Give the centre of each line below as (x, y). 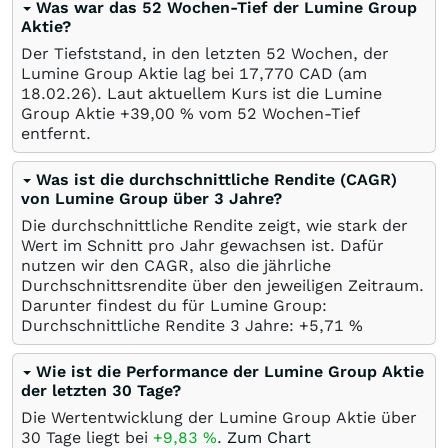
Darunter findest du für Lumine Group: (174, 305)
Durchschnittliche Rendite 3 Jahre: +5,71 (185, 325)
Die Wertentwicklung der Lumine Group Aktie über (219, 417)
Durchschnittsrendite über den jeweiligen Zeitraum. (222, 285)
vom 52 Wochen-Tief (277, 113)
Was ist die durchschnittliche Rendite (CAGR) (216, 179)
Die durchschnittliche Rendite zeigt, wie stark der (214, 225)
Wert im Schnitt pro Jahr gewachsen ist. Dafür (202, 245)
